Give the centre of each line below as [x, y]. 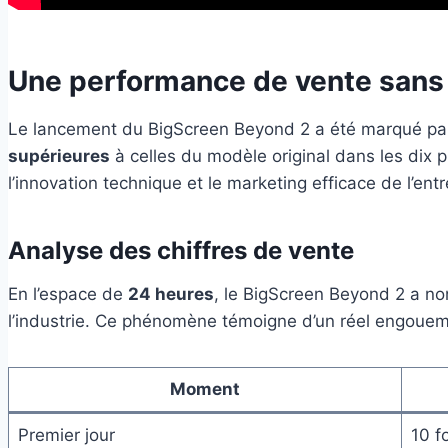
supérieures [59, 155]
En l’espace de [68, 293]
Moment [205, 388]
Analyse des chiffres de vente [181, 250]
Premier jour [66, 434]
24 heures [171, 293]
